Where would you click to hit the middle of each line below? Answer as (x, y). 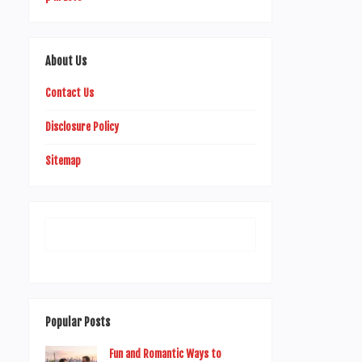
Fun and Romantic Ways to (165, 354)
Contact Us (69, 93)
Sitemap (63, 161)
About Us (66, 61)
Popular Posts (78, 322)
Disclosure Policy (82, 127)
